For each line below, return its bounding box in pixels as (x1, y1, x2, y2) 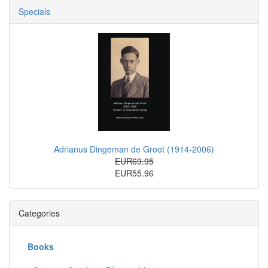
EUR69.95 (114, 154, 154, 167)
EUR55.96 (114, 166, 154, 179)
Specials (19, 5, 50, 18)
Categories (19, 206, 60, 219)
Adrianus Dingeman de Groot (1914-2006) (54, 142, 214, 155)
